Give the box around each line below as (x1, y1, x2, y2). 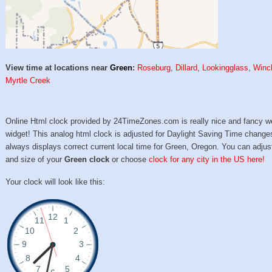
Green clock (64, 155, 110, 165)
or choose (109, 155, 149, 165)
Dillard (175, 63, 198, 73)
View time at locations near (5, 63, 110, 73)
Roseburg (137, 63, 171, 73)
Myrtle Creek (5, 76, 51, 86)
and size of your (5, 155, 65, 165)
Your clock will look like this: (5, 177, 106, 186)
